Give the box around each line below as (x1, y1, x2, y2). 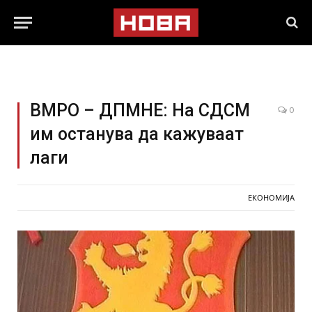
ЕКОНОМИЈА (248, 194, 295, 202)
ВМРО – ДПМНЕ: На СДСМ (30, 100, 250, 120)
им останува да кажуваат (30, 124, 244, 144)
